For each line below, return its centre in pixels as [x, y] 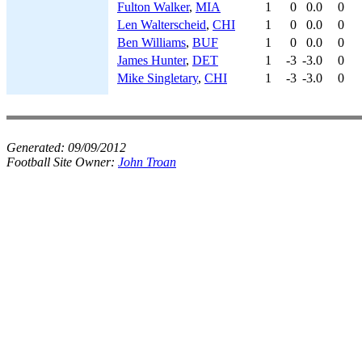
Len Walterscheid [162, 25]
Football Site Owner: [62, 162]
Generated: [37, 147]
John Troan [147, 162]
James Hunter [152, 60]
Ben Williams [152, 42]
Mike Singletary [158, 78]
